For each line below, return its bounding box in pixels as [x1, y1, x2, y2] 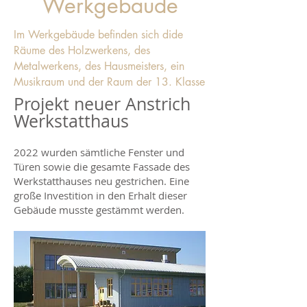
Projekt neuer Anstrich [14, 92, 191, 115]
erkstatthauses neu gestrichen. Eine [23, 173, 189, 188]
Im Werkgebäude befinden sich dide [14, 27, 183, 42]
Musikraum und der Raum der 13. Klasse [14, 74, 205, 89]
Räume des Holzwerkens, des [14, 42, 150, 58]
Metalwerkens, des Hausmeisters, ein [14, 58, 184, 73]
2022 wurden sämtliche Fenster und [14, 145, 184, 159]
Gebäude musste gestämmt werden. [14, 202, 184, 217]
